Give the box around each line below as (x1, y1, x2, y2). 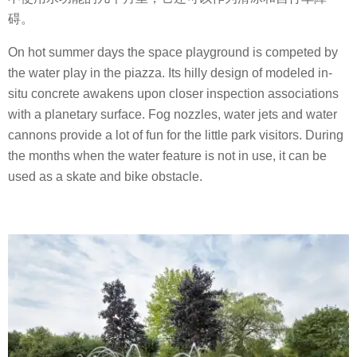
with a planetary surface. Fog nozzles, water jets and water (8, 108, 337, 122)
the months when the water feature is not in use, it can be (8, 149, 327, 163)
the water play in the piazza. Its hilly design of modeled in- (8, 66, 332, 80)
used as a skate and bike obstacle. (8, 170, 202, 184)
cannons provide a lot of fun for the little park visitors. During (8, 128, 343, 143)
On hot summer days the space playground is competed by (8, 45, 338, 60)
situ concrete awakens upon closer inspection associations (8, 87, 339, 101)
